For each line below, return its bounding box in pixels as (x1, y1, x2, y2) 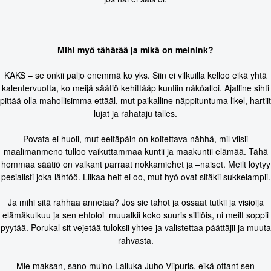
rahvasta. (117, 234, 154, 247)
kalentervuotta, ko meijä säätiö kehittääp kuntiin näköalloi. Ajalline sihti (2, 82, 269, 94)
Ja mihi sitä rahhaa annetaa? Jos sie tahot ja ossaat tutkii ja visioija (7, 196, 264, 209)
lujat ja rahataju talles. (94, 107, 177, 120)
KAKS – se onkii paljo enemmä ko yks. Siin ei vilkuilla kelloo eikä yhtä (4, 69, 267, 82)
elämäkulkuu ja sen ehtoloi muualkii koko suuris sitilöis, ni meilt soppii (2, 209, 269, 221)
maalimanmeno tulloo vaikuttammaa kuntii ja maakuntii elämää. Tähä (3, 145, 268, 158)
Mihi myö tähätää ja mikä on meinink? (57, 44, 214, 56)
